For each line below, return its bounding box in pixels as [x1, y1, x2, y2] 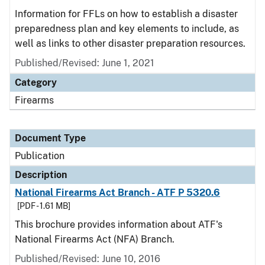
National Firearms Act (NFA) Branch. [15, 234, 174, 245]
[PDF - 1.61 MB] [17, 201, 70, 211]
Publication [15, 150, 64, 161]
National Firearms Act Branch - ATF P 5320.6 [15, 187, 221, 198]
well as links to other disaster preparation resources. [15, 38, 245, 49]
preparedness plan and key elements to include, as [15, 23, 239, 34]
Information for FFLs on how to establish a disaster [15, 8, 238, 20]
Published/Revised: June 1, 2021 [15, 57, 154, 69]
